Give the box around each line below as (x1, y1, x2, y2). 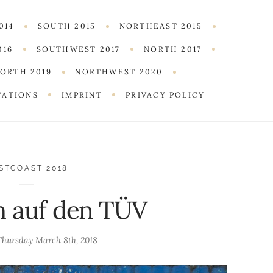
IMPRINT (62, 90, 102, 99)
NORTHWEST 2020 (75, 67, 163, 77)
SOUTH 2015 (38, 21, 96, 31)
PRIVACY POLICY (126, 90, 205, 99)
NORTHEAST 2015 (119, 21, 202, 31)
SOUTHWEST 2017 (36, 44, 121, 54)
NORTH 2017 (144, 44, 202, 54)
